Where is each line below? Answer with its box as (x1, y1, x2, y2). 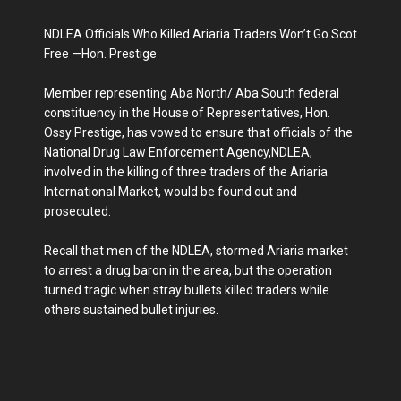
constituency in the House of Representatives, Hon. (44, 105, 330, 120)
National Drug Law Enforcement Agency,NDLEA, (44, 144, 312, 159)
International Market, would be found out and (44, 183, 297, 199)
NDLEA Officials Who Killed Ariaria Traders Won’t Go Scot (44, 26, 357, 41)
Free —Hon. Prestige (44, 46, 157, 61)
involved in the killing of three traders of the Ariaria (44, 164, 328, 179)
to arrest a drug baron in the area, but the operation (44, 262, 332, 277)
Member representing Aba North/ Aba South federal (44, 85, 339, 100)
